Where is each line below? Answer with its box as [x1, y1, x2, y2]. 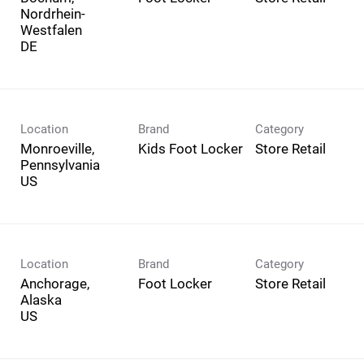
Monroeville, [20, 140, 94, 157]
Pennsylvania [20, 156, 100, 173]
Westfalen [20, 21, 82, 38]
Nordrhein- [20, 5, 85, 22]
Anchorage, [20, 275, 89, 292]
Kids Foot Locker [137, 140, 243, 157]
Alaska [20, 291, 62, 308]
